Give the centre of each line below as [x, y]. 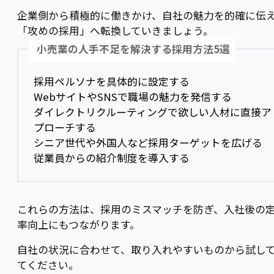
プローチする [65, 127]
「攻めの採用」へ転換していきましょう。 [115, 30]
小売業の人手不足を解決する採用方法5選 [134, 49]
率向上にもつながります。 [79, 224]
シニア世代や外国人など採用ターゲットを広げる [148, 142]
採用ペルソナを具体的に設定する [112, 81]
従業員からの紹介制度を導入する [112, 157]
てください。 [48, 265]
